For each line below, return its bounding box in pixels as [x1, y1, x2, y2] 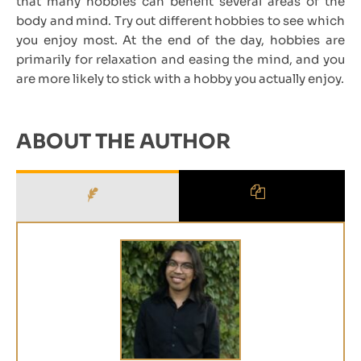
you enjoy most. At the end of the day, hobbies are [16, 31, 345, 48]
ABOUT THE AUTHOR [16, 128, 230, 154]
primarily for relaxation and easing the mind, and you [16, 51, 345, 67]
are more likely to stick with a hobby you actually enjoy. [16, 70, 344, 86]
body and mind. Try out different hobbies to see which [16, 12, 345, 28]
